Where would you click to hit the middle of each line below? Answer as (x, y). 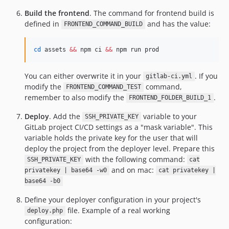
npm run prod (136, 49)
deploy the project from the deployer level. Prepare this (120, 148)
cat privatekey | (187, 170)
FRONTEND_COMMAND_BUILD (103, 24)
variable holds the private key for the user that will (111, 138)
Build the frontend (57, 13)
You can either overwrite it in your (84, 76)
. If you (206, 76)
